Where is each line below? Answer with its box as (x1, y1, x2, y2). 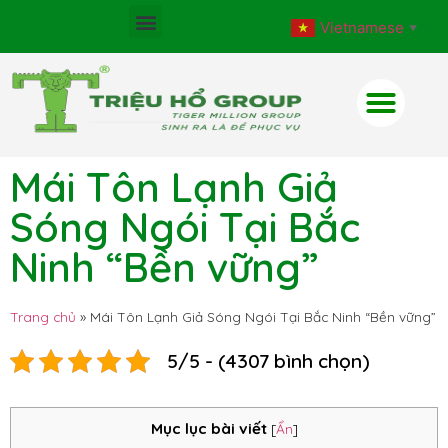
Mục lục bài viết (150, 419, 267, 438)
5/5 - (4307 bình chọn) (167, 349, 370, 373)
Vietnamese (320, 17, 405, 37)
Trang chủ (10, 308, 76, 325)
